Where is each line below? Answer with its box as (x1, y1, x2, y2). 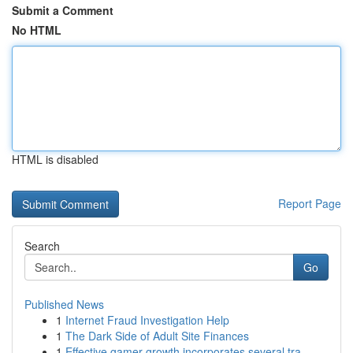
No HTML (12, 22, 61, 38)
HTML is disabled (12, 151, 98, 167)
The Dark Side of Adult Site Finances (65, 328, 249, 344)
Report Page (278, 195, 341, 211)
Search (24, 238, 60, 254)
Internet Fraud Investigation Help (65, 312, 229, 328)
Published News (24, 296, 104, 312)
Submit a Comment (12, 2, 113, 18)
